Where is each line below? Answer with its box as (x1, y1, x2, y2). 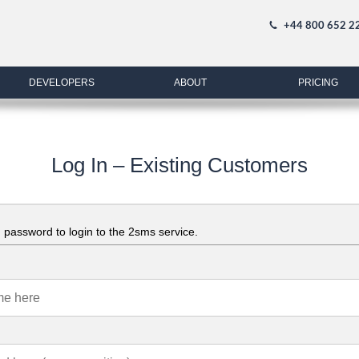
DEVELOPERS (28, 77, 95, 87)
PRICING (298, 77, 339, 87)
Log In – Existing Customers (51, 153, 308, 177)
